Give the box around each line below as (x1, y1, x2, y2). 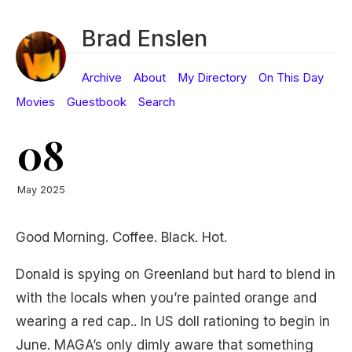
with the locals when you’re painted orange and (16, 290, 317, 306)
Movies (16, 95, 55, 109)
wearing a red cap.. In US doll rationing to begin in (16, 313, 330, 329)
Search (138, 95, 175, 109)
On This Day (258, 71, 324, 85)
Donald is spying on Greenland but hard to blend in (16, 266, 335, 282)
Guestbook (67, 95, 126, 109)
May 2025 (16, 184, 65, 196)
